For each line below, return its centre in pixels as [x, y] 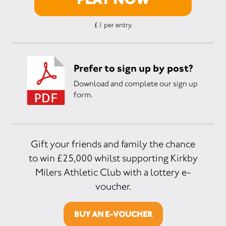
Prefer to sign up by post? [133, 68]
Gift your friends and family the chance [113, 144]
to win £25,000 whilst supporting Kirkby [113, 158]
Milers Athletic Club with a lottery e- [113, 172]
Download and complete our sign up [136, 83]
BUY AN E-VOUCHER [113, 214]
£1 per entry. [113, 25]
